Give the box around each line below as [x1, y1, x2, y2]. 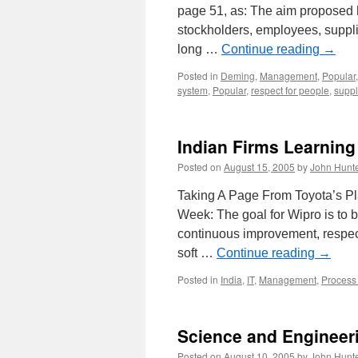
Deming [221, 69, 255, 82]
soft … [177, 246, 217, 260]
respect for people [251, 83, 329, 97]
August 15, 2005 [224, 160, 295, 173]
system [177, 83, 208, 97]
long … [177, 42, 221, 56]
